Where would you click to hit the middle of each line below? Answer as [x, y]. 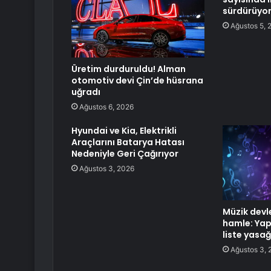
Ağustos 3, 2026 [107, 169]
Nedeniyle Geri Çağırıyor [125, 154]
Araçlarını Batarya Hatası [128, 142]
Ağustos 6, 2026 [106, 107]
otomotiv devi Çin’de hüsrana [137, 81]
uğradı [86, 92]
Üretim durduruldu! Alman [129, 69]
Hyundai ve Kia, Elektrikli [124, 131]
